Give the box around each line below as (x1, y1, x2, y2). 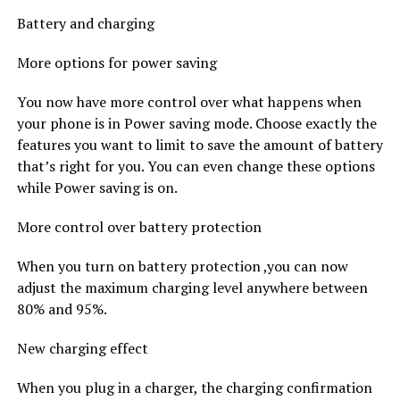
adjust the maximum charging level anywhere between (16, 277, 368, 297)
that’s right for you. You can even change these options (16, 155, 375, 176)
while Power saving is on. (16, 177, 178, 197)
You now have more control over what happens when (16, 91, 362, 112)
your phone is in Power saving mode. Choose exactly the (16, 112, 377, 133)
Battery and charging (16, 12, 154, 33)
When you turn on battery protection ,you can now (16, 255, 348, 276)
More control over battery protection (16, 216, 262, 237)
